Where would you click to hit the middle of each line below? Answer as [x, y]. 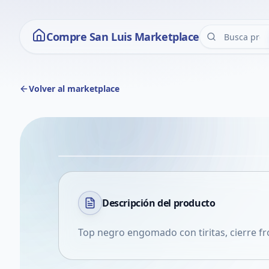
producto [194, 203]
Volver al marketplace [74, 89]
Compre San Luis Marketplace [123, 37]
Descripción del [138, 203]
